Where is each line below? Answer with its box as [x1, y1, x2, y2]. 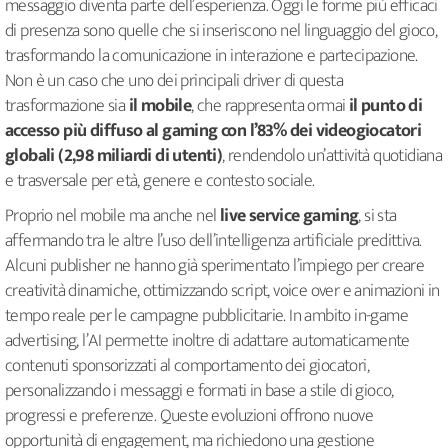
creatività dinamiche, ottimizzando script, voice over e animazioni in [5, 276, 440, 307]
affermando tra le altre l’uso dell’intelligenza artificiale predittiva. [5, 226, 422, 257]
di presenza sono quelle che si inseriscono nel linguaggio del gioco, [5, 16, 438, 47]
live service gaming [219, 201, 359, 232]
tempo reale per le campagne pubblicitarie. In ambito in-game [5, 301, 408, 332]
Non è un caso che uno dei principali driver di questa [5, 66, 344, 97]
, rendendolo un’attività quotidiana [222, 141, 443, 172]
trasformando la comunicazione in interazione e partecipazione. [5, 41, 418, 72]
